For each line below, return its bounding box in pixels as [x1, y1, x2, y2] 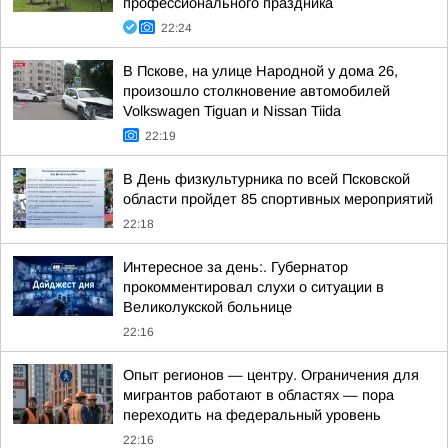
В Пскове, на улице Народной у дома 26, [123, 63, 398, 79]
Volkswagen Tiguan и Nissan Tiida [123, 103, 341, 119]
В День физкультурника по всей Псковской [123, 171, 410, 187]
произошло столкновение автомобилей [123, 83, 390, 99]
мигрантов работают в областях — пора [123, 387, 394, 403]
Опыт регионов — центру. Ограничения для [123, 367, 419, 383]
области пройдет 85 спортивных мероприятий [123, 191, 433, 207]
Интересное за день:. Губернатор [123, 259, 348, 275]
